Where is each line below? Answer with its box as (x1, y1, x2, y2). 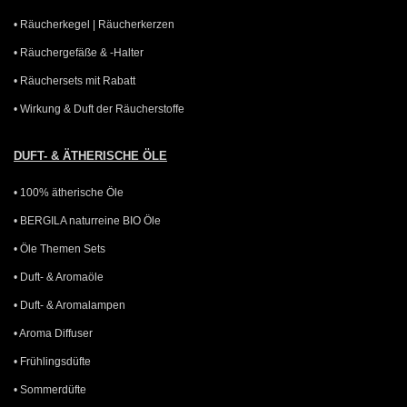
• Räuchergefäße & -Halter (14, 45, 144, 59)
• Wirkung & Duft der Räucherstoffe (14, 102, 184, 115)
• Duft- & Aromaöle (14, 270, 104, 283)
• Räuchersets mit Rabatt (14, 74, 135, 87)
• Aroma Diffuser (14, 326, 93, 340)
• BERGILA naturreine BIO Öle (14, 213, 161, 227)
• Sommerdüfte (14, 382, 86, 396)
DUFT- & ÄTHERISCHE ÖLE (14, 148, 167, 163)
